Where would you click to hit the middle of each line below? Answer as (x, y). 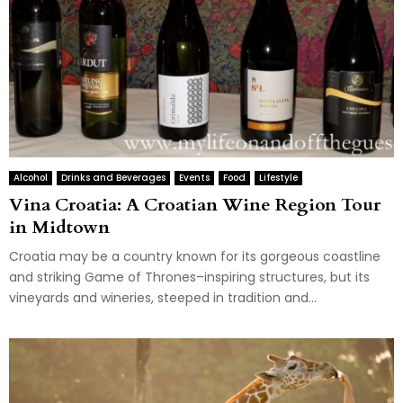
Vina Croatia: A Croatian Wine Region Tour (195, 205)
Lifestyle (278, 178)
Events (194, 178)
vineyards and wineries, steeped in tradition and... (163, 298)
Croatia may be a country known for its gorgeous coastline (195, 257)
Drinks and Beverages (113, 178)
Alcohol (31, 178)
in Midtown (59, 228)
